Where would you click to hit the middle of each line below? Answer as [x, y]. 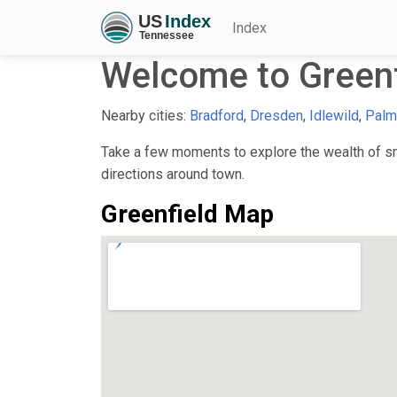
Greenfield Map [187, 214]
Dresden [276, 115]
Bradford [217, 115]
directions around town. [173, 174]
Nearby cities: [145, 115]
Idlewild [334, 115]
